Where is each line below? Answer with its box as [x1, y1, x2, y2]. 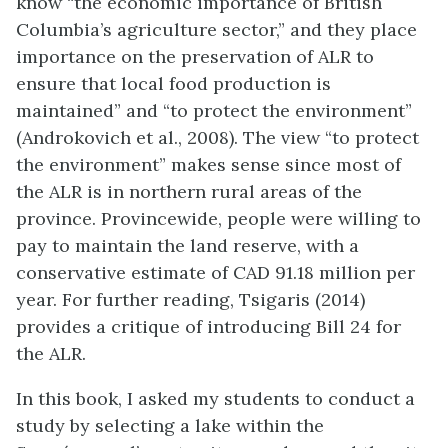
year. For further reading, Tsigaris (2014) [16, 288, 365, 311]
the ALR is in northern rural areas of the [16, 180, 362, 203]
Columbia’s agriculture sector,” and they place [16, 18, 417, 41]
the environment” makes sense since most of [16, 153, 401, 176]
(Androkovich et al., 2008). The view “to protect [16, 126, 419, 149]
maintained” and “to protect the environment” [16, 99, 412, 122]
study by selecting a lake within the [16, 414, 324, 437]
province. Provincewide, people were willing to [16, 207, 421, 230]
